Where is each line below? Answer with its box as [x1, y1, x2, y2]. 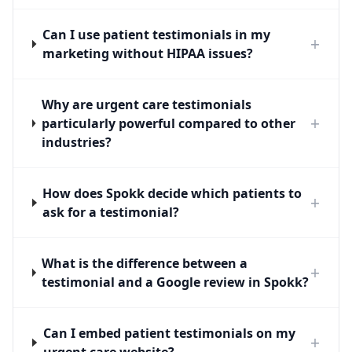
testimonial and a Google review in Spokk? [42, 273, 310, 291]
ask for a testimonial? [42, 203, 180, 221]
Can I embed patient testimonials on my [42, 324, 295, 342]
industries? [41, 134, 112, 151]
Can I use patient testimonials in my [42, 26, 270, 43]
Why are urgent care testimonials [41, 96, 251, 113]
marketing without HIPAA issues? [42, 45, 253, 62]
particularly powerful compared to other [41, 115, 295, 132]
